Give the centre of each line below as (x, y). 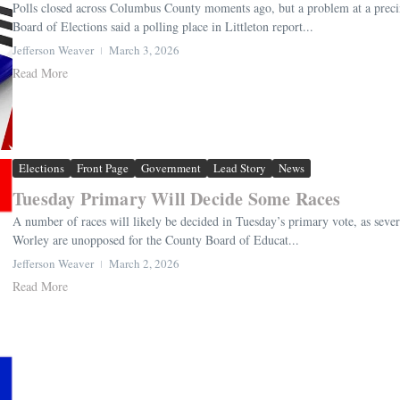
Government (171, 167)
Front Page (103, 167)
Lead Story (240, 167)
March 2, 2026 (144, 263)
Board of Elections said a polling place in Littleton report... (163, 26)
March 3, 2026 (144, 50)
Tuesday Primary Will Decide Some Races (177, 198)
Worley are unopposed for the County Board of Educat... (156, 239)
